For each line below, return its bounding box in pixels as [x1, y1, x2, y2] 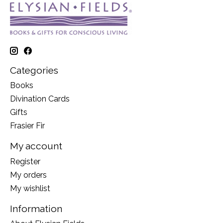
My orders [10, 170, 47, 180]
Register [10, 156, 40, 166]
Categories [10, 64, 58, 76]
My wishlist [10, 183, 50, 193]
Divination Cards [10, 94, 70, 104]
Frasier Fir [10, 121, 45, 131]
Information [10, 203, 62, 214]
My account [10, 140, 62, 152]
